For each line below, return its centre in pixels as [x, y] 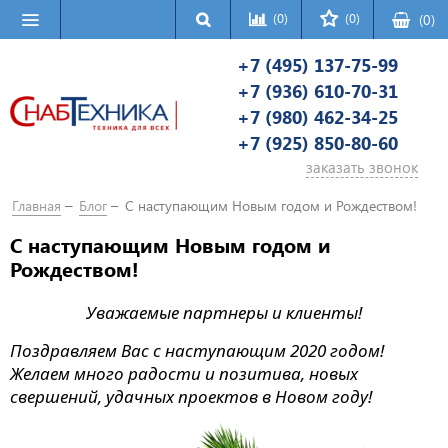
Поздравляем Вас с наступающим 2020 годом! [197, 350]
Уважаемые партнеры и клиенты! [224, 312]
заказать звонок [361, 167]
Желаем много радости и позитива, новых [184, 373]
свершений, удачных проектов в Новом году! [191, 396]
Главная [36, 206]
